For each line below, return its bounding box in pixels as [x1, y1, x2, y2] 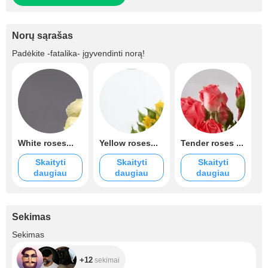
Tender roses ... [181, 138, 243, 148]
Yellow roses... [99, 138, 158, 148]
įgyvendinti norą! [80, 48, 145, 58]
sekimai [93, 255, 120, 264]
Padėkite [12, 48, 47, 58]
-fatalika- [47, 48, 80, 58]
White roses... [18, 138, 74, 148]
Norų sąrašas [12, 31, 73, 41]
